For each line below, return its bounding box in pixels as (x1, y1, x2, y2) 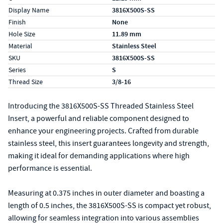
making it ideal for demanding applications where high (8, 151, 190, 161)
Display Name (8, 5, 49, 14)
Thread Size (8, 77, 43, 86)
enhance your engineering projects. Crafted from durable (8, 126, 199, 136)
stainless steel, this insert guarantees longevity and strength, (8, 138, 209, 148)
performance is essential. (8, 163, 92, 173)
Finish (8, 17, 26, 26)
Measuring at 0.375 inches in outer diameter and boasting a (8, 188, 205, 198)
